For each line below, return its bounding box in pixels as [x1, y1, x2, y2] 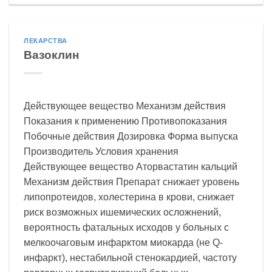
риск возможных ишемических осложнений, [24, 206, 221, 217]
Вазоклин [24, 48, 79, 61]
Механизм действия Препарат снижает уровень [24, 176, 239, 187]
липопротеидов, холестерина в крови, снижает [24, 191, 234, 202]
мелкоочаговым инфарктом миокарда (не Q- [24, 237, 223, 248]
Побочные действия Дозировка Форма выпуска [24, 131, 238, 141]
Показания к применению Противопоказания [24, 115, 227, 126]
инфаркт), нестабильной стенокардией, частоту [24, 252, 237, 263]
